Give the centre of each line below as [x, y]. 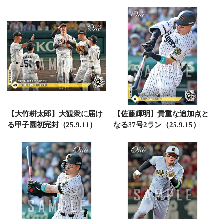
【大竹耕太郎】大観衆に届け [55, 114]
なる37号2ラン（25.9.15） [156, 124]
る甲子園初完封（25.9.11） [52, 124]
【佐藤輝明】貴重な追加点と [161, 114]
